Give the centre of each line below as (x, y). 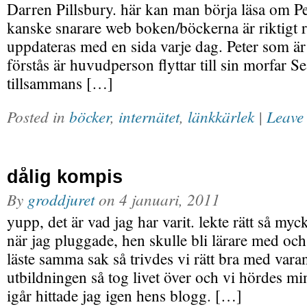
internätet (149, 116)
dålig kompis (65, 176)
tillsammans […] (60, 83)
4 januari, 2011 (170, 199)
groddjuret (61, 199)
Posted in (38, 116)
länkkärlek (221, 116)
